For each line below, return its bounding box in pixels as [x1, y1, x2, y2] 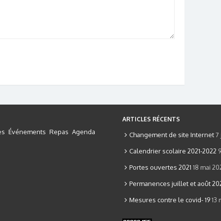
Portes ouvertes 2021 [129, 163, 191, 172]
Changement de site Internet [129, 131, 214, 139]
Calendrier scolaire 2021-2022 [129, 147, 217, 155]
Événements [8, 127, 46, 136]
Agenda [72, 127, 95, 136]
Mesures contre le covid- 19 [129, 196, 210, 204]
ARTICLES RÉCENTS [122, 115, 180, 123]
